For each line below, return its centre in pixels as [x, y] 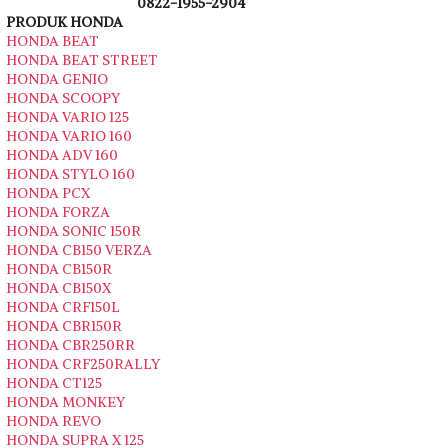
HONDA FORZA [58, 212]
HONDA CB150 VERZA [79, 250]
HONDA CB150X [58, 288]
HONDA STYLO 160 [70, 174]
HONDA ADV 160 [62, 155]
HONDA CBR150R [64, 326]
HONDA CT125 [54, 383]
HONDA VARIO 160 [69, 136]
